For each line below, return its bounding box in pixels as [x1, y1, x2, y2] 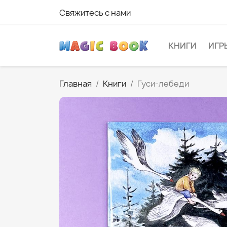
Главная [59, 78, 92, 89]
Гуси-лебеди [137, 78, 189, 89]
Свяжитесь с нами [59, 7, 131, 18]
